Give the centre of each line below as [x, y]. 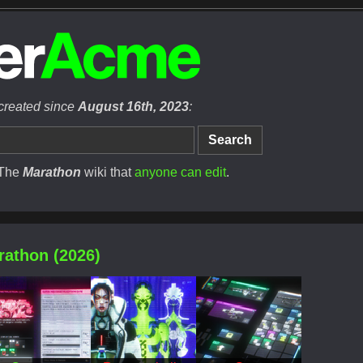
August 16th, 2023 [133, 106]
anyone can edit [180, 172]
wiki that [108, 172]
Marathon [52, 172]
